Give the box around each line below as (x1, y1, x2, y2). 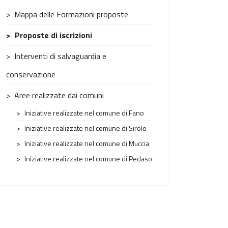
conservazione (6, 68, 55, 80)
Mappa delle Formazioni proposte (14, 8, 128, 20)
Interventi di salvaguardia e (14, 50, 106, 62)
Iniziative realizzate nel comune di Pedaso (24, 153, 152, 164)
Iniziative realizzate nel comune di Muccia (24, 138, 149, 149)
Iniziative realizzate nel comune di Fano (24, 107, 144, 118)
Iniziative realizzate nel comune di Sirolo (24, 123, 147, 133)
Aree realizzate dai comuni (14, 89, 104, 101)
